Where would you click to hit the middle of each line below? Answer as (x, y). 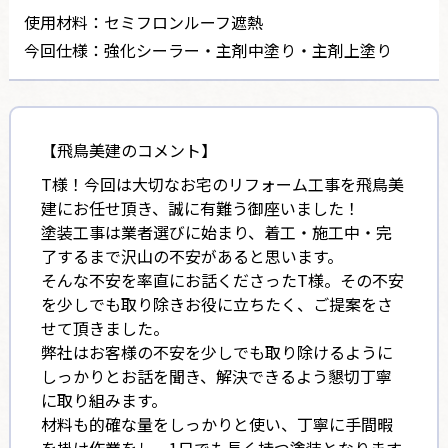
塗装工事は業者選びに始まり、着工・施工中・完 (216, 231)
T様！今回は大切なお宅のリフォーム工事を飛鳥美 (222, 183)
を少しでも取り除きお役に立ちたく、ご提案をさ (216, 303)
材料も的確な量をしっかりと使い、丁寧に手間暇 (216, 423)
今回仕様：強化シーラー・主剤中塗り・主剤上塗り (207, 49)
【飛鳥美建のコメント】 (128, 149)
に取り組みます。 (103, 399)
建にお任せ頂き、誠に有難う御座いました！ (200, 207)
